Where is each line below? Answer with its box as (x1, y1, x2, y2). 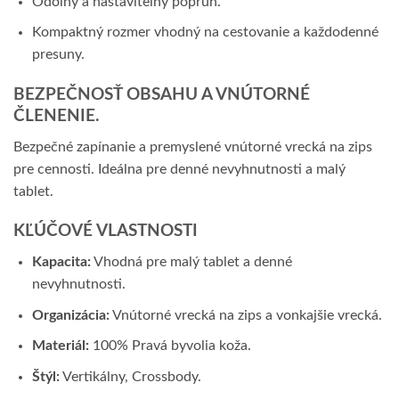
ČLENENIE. (13, 108, 100, 126)
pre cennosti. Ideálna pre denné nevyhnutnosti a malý (13, 161, 346, 176)
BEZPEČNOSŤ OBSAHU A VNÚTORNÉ (13, 86, 310, 104)
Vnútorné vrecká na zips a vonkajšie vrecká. (109, 307, 382, 322)
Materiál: (31, 338, 89, 354)
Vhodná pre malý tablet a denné (90, 255, 292, 270)
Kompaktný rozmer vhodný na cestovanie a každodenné (31, 25, 379, 40)
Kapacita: (31, 255, 91, 270)
